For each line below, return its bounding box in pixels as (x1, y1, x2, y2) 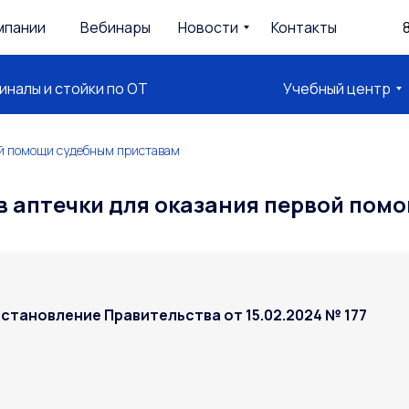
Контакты (271, 17, 337, 37)
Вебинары (79, 17, 151, 37)
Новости (178, 17, 238, 37)
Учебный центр (283, 79, 391, 99)
